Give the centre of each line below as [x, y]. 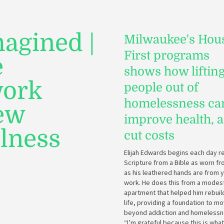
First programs [167, 55]
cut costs [149, 135]
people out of [161, 87]
